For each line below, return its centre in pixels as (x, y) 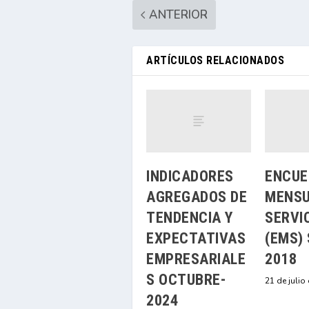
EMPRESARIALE (196, 259)
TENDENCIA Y (190, 217)
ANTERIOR (178, 14)
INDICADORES (190, 176)
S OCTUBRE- (186, 279)
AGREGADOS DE (197, 197)
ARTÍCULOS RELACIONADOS (215, 60)
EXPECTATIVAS (196, 238)
